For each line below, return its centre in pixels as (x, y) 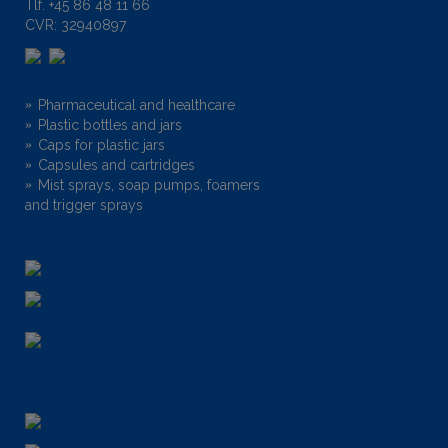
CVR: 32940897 (75, 24)
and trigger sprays (84, 204)
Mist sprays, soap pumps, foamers (149, 184)
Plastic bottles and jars (110, 124)
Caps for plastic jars (101, 144)
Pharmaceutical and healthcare (136, 104)
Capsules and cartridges (116, 164)
